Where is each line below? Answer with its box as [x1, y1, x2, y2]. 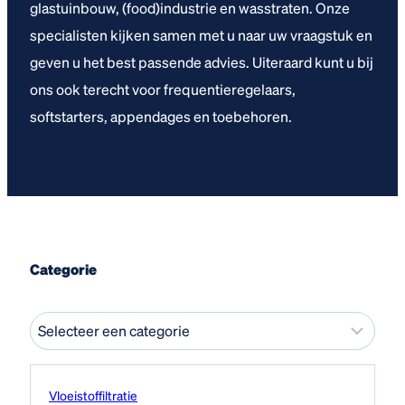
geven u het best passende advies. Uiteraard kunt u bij [30, 52, 373, 71]
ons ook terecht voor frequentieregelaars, [30, 79, 296, 99]
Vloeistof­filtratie [49, 386, 137, 403]
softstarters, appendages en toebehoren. [30, 106, 292, 126]
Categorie [30, 259, 97, 278]
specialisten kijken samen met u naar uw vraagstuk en [30, 24, 372, 44]
